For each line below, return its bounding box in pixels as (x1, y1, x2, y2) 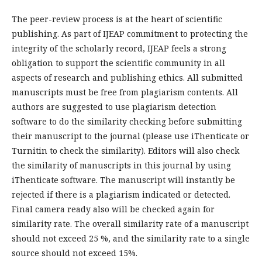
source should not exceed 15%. (12, 247, 137, 259)
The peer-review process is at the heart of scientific (12, 13, 222, 25)
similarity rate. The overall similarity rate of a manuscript (12, 218, 249, 230)
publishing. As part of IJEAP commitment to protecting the (12, 28, 248, 40)
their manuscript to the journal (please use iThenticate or (12, 130, 249, 142)
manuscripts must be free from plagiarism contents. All (12, 87, 238, 98)
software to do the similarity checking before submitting (12, 116, 242, 127)
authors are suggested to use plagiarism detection (12, 101, 216, 113)
